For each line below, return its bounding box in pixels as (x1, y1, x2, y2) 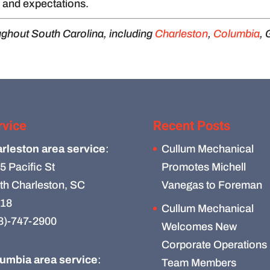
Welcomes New (161, 220, 237, 233)
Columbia (213, 28, 260, 40)
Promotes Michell (161, 160, 246, 173)
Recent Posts (152, 116, 230, 136)
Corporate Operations (161, 238, 267, 251)
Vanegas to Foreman (161, 178, 262, 191)
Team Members (161, 256, 236, 269)
